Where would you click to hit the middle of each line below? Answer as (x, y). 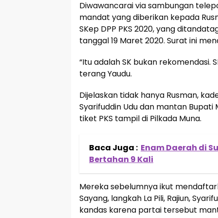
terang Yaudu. (106, 74)
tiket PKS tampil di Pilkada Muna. (140, 118)
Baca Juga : (113, 148)
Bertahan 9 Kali (121, 159)
